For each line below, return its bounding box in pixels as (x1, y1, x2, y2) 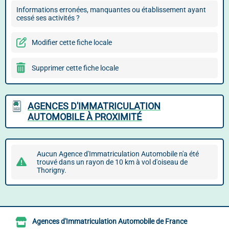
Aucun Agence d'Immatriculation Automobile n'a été (37, 150, 199, 158)
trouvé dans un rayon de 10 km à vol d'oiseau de (37, 158, 188, 166)
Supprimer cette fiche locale (32, 64, 119, 72)
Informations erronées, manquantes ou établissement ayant (16, 6, 206, 14)
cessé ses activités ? (16, 14, 80, 22)
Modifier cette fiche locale (32, 38, 112, 47)
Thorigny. (37, 166, 66, 174)
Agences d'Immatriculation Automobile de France (32, 217, 187, 226)
